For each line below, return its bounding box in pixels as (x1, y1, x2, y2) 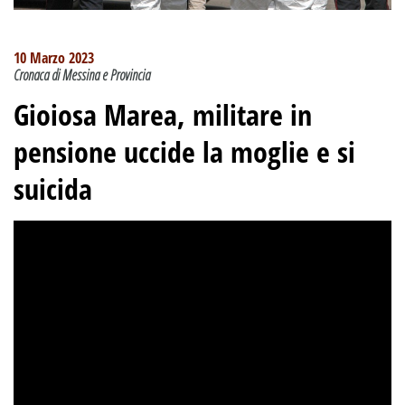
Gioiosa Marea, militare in (14, 94, 312, 134)
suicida (14, 168, 92, 208)
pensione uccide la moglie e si (14, 131, 355, 171)
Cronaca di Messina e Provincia (14, 64, 150, 85)
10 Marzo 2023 (14, 47, 94, 68)
